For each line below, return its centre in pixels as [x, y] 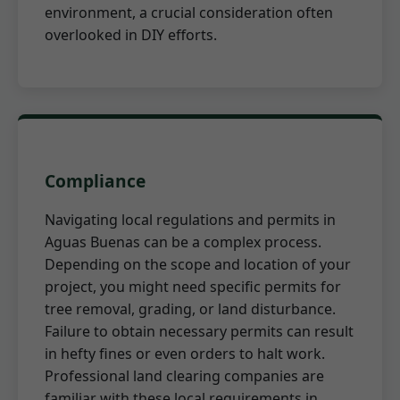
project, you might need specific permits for [193, 287]
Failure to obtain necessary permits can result [199, 332]
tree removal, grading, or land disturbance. [190, 309]
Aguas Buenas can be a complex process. [183, 242]
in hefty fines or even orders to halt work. [185, 354]
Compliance [95, 181]
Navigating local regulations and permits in [190, 220]
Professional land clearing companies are [184, 376]
